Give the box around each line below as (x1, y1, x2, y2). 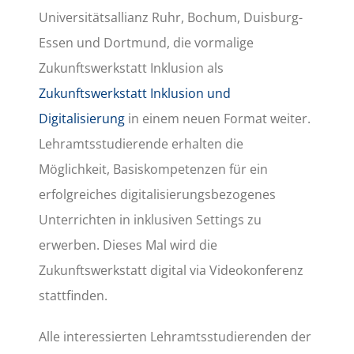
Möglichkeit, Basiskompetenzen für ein (39, 160, 269, 178)
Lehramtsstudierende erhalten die (39, 134, 244, 153)
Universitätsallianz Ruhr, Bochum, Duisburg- (39, 8, 303, 26)
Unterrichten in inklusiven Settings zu (39, 210, 262, 228)
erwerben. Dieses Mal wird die (39, 235, 218, 254)
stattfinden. (39, 286, 108, 304)
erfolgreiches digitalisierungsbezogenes (39, 185, 277, 203)
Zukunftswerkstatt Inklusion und (39, 84, 232, 102)
